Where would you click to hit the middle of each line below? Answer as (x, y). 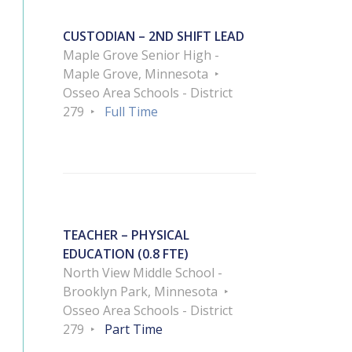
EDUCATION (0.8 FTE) (126, 254)
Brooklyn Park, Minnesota (140, 292)
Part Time (134, 330)
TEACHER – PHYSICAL (126, 235)
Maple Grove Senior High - (141, 55)
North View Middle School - (143, 273)
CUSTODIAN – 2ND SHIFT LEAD (154, 37)
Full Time (131, 112)
